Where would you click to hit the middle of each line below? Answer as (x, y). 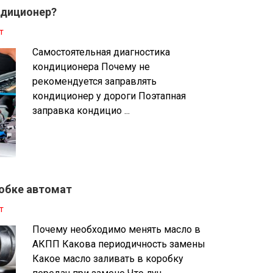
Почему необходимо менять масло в (117, 229)
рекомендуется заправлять (95, 82)
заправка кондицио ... (81, 111)
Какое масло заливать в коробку (108, 258)
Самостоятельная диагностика (101, 52)
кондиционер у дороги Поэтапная (109, 96)
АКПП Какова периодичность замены (119, 244)
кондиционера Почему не (91, 67)
